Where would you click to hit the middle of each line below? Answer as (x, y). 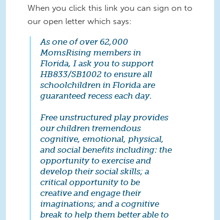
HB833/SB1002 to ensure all (96, 74)
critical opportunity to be (90, 182)
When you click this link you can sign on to (110, 8)
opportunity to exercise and (96, 161)
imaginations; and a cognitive (100, 204)
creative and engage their (91, 193)
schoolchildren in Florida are (98, 85)
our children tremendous (91, 128)
